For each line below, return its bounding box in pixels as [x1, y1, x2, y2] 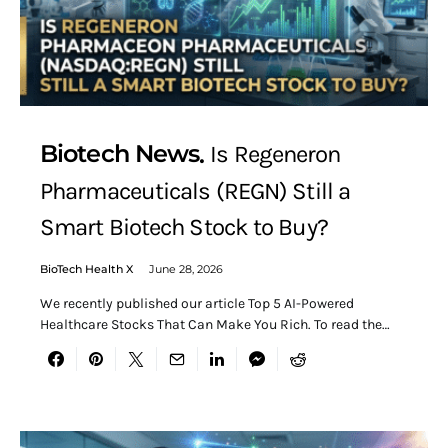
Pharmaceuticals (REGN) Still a [40, 177, 351, 206]
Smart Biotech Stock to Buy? [40, 213, 328, 242]
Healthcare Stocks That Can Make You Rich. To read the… [40, 316, 390, 334]
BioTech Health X [40, 262, 133, 277]
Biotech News [40, 138, 200, 168]
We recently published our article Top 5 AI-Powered [40, 295, 354, 313]
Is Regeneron [210, 139, 341, 168]
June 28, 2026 [149, 262, 223, 277]
